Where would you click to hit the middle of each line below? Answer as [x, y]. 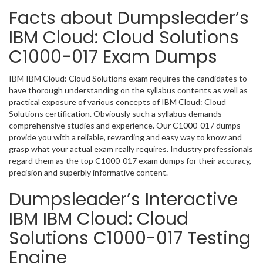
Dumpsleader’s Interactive [123, 200]
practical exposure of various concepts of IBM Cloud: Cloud [117, 102]
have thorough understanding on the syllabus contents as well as [128, 90]
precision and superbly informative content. [88, 172]
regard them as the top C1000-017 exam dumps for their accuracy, [130, 161]
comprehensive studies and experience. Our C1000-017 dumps [125, 125]
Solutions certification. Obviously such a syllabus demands [115, 114]
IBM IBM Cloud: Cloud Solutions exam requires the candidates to [128, 78]
